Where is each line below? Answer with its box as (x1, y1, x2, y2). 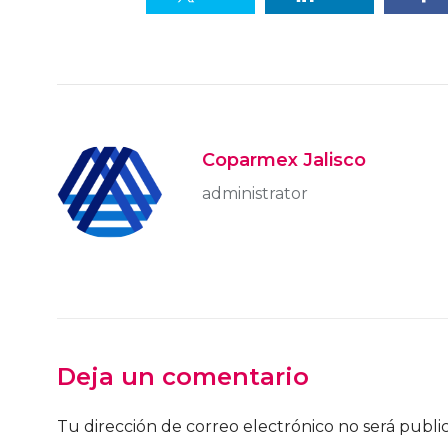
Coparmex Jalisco (202, 149, 366, 172)
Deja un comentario (57, 362, 309, 392)
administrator (202, 184, 308, 204)
